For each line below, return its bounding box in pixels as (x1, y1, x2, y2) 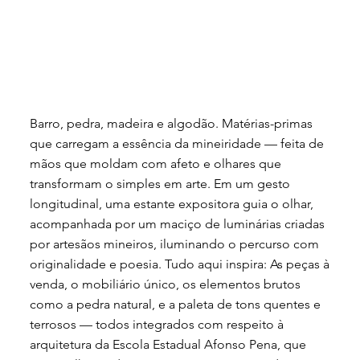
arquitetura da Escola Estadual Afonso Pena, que (30, 336, 307, 352)
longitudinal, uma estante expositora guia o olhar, (30, 195, 314, 211)
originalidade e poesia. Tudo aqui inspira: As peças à (30, 256, 330, 272)
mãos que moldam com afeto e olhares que (30, 155, 282, 171)
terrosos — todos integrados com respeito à (30, 316, 284, 332)
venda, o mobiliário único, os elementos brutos (30, 276, 301, 292)
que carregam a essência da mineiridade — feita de (30, 135, 325, 151)
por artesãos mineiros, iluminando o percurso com (30, 235, 320, 252)
